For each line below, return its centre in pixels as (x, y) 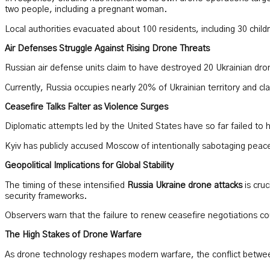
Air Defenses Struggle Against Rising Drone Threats (107, 49)
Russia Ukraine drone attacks (185, 185)
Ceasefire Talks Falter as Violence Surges (86, 108)
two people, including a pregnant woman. (86, 10)
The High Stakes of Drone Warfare (73, 235)
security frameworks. (46, 196)
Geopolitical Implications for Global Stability (89, 166)
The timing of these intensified (66, 185)
